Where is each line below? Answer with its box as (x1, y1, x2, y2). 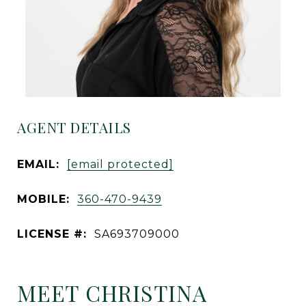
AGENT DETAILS (17, 117, 131, 137)
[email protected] (67, 157, 173, 171)
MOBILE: (17, 192, 70, 206)
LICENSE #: (17, 227, 87, 240)
